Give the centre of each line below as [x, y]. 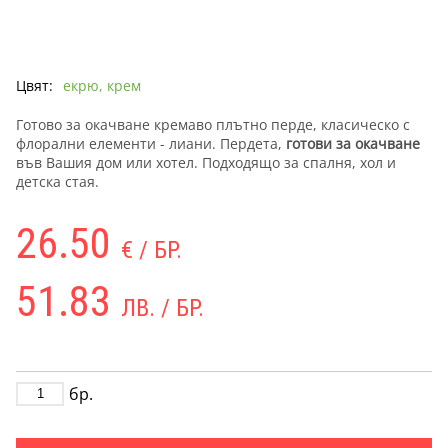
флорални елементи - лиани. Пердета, [151, 143]
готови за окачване [353, 143]
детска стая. [57, 181]
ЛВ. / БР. [162, 307]
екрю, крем [102, 85]
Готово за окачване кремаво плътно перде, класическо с [213, 124]
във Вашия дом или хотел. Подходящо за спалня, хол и [206, 162]
